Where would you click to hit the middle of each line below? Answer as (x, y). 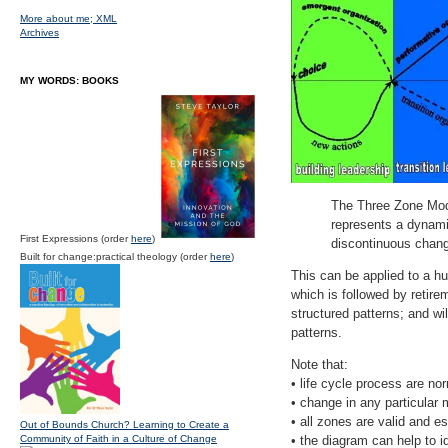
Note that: (319, 364)
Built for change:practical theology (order (115, 256)
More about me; (58, 18)
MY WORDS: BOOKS (69, 80)
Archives (39, 32)
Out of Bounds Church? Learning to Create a (124, 424)
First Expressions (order (75, 238)
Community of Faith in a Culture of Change (118, 438)
